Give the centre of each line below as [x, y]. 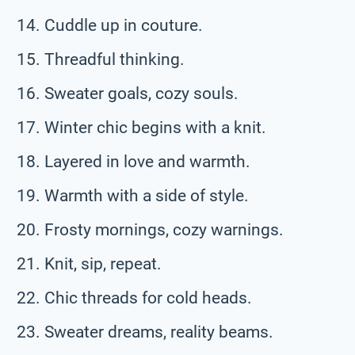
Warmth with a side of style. [147, 195]
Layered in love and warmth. [147, 161]
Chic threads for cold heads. [148, 298]
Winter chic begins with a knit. [155, 127]
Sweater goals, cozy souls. [141, 93]
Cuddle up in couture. [124, 25]
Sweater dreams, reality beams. [159, 332]
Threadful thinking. [115, 59]
